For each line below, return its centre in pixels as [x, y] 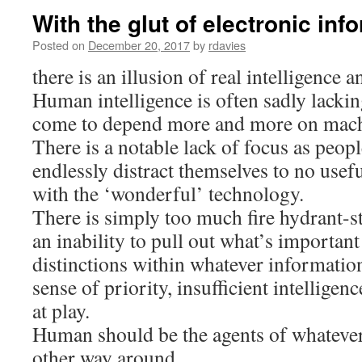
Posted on [59, 45]
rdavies [227, 45]
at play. [61, 310]
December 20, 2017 [139, 45]
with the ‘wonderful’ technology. [168, 193]
